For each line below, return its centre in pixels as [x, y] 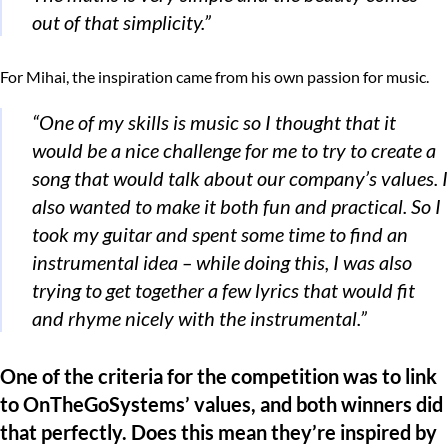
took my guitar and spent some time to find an [220, 233]
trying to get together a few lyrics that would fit [223, 289]
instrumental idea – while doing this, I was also [222, 261]
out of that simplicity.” [121, 21]
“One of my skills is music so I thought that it [214, 121]
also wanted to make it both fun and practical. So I [236, 205]
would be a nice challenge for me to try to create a [234, 149]
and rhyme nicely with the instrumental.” [199, 317]
